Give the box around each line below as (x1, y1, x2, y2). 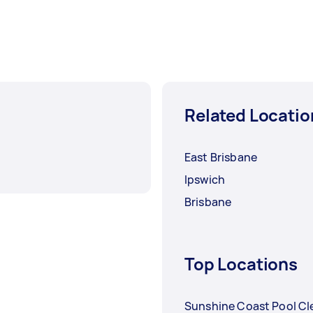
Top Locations (184, 252, 298, 276)
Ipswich (184, 172, 226, 188)
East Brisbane (184, 150, 257, 166)
